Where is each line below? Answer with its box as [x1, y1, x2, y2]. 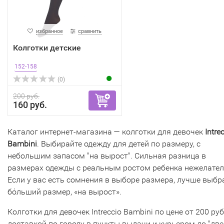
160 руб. [13, 99, 47, 110]
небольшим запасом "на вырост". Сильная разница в [7, 151, 206, 160]
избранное [36, 28, 63, 34]
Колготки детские [13, 43, 81, 52]
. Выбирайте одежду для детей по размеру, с [37, 139, 200, 148]
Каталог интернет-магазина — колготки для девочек [7, 127, 205, 136]
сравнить [78, 28, 102, 34]
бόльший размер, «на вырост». [7, 187, 121, 196]
